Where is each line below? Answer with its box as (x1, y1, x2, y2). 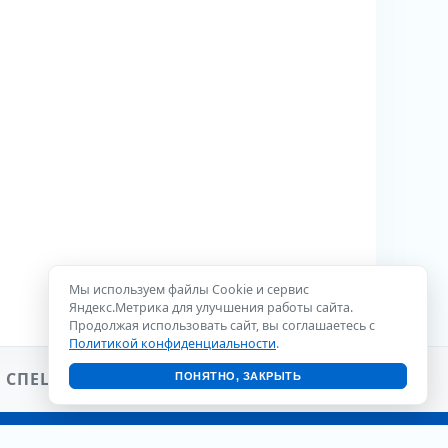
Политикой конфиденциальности (69, 335, 276, 352)
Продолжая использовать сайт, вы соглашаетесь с (69, 317, 375, 334)
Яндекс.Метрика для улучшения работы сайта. (69, 299, 353, 316)
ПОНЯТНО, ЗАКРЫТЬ (175, 370, 301, 382)
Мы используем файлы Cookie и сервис (69, 281, 309, 298)
